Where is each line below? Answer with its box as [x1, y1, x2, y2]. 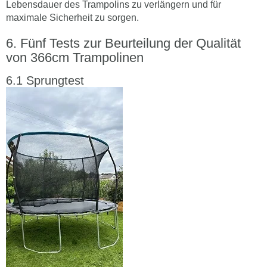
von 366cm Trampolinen [6, 49, 144, 65]
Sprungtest [26, 73, 84, 87]
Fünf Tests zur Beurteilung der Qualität [20, 35, 241, 51]
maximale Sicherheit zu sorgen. [6, 12, 139, 23]
